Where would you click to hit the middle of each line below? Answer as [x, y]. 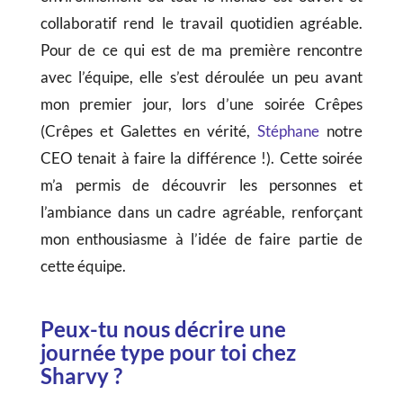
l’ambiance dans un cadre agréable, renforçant [201, 212]
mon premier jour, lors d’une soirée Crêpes [201, 104]
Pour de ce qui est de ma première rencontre [201, 50]
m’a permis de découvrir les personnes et [201, 185]
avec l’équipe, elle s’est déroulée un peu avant [201, 77]
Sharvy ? [81, 376]
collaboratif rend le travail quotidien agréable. [201, 23]
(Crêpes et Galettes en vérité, [149, 131]
